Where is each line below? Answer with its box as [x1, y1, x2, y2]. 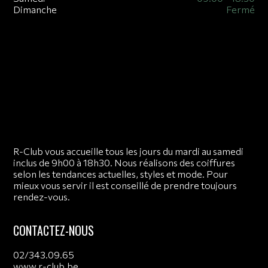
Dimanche [13, 4, 57, 16]
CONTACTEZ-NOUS [13, 221, 95, 240]
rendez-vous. [13, 191, 71, 203]
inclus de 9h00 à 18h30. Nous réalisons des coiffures [13, 157, 236, 169]
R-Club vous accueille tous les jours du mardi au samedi [13, 145, 244, 157]
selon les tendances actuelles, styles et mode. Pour [13, 168, 229, 180]
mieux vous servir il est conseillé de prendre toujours [13, 179, 237, 191]
